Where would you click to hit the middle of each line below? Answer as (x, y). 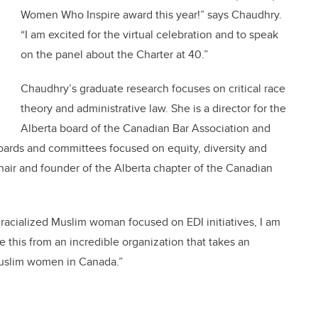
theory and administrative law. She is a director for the (153, 109)
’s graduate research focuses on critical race (177, 89)
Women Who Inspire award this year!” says (126, 15)
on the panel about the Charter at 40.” (114, 55)
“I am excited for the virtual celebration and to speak (149, 35)
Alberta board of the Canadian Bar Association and (146, 128)
